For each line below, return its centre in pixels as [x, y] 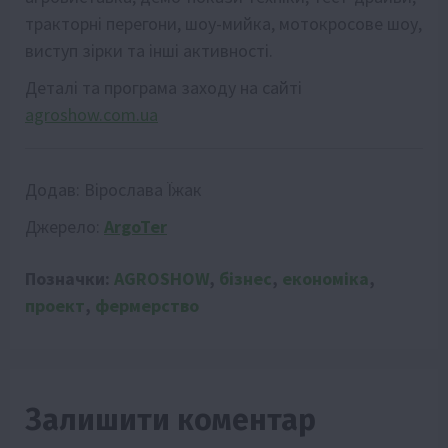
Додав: [54, 189]
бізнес [245, 278]
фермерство [147, 305]
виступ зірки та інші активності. [149, 50]
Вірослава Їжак [143, 189]
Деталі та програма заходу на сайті [163, 87]
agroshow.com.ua [91, 114]
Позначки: [69, 278]
